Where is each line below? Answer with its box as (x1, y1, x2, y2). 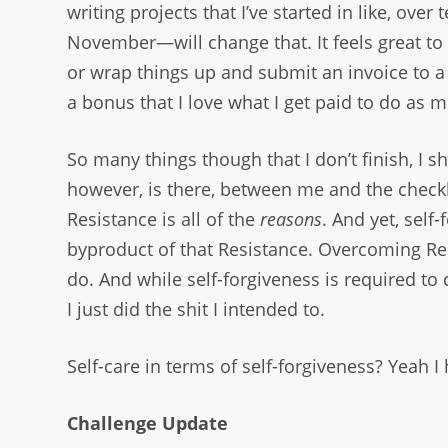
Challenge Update (67, 411, 229, 436)
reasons (260, 207, 323, 232)
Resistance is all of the (67, 207, 261, 232)
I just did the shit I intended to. (67, 297, 326, 322)
